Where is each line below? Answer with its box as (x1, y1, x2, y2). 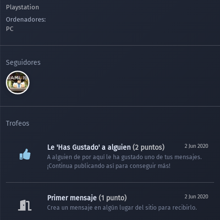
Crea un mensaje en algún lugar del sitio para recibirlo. (47, 204, 197, 212)
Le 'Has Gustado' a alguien (47, 143, 131, 152)
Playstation (6, 3, 39, 11)
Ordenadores (6, 15, 44, 23)
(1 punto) (97, 194, 127, 203)
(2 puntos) (133, 143, 165, 152)
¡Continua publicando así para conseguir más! (47, 162, 170, 169)
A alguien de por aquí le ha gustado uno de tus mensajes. (47, 153, 202, 161)
